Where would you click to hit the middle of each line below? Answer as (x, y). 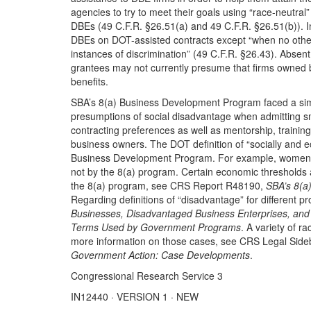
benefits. (90, 81)
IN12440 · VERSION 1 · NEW (135, 296)
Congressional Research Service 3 (147, 275)
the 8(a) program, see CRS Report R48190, (168, 185)
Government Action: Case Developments (160, 254)
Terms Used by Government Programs (156, 227)
